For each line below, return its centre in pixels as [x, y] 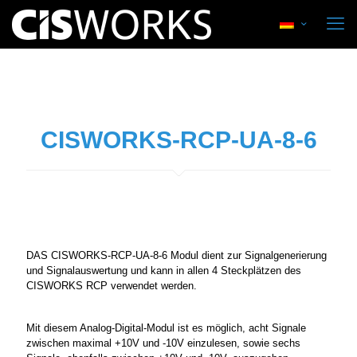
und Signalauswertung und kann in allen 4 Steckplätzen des [164, 271]
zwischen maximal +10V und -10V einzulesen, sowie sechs [163, 343]
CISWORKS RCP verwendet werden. [112, 286]
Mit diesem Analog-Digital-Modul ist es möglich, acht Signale [166, 328]
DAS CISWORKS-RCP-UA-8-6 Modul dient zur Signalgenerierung [177, 255]
